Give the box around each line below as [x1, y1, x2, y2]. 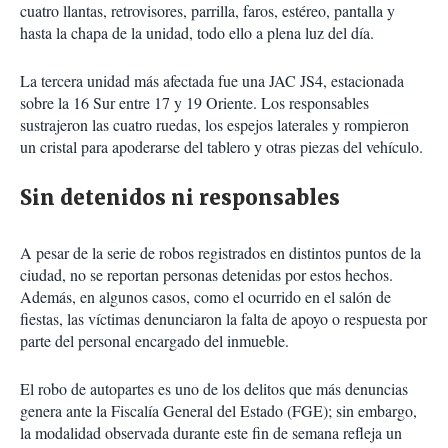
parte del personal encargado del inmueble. [20, 330, 289, 352]
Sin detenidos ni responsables [20, 185, 340, 211]
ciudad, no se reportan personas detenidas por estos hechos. [20, 264, 393, 286]
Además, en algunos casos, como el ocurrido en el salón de [20, 286, 391, 308]
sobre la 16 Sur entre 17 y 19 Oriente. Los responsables [20, 92, 369, 114]
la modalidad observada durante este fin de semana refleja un [20, 422, 402, 444]
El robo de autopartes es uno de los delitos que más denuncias [20, 378, 408, 400]
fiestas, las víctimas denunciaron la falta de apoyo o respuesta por [20, 308, 427, 330]
